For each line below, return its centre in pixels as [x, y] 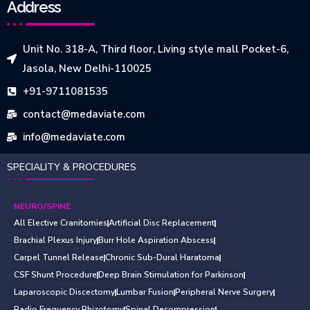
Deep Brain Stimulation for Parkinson [171, 275]
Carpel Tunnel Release [59, 258]
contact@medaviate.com [84, 115]
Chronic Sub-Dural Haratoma [162, 258]
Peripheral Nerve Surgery [224, 292]
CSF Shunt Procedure [55, 275]
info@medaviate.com [74, 137]
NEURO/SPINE [42, 207]
